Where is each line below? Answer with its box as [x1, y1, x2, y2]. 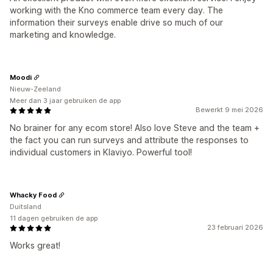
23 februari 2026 [207, 223, 263, 232]
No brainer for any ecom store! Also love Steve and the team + [10, 122, 260, 133]
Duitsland [10, 202, 41, 211]
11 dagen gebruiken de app [10, 214, 97, 222]
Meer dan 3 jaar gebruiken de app [10, 96, 121, 105]
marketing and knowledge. [10, 29, 116, 40]
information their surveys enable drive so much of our [10, 17, 223, 27]
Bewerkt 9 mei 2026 [196, 105, 263, 114]
